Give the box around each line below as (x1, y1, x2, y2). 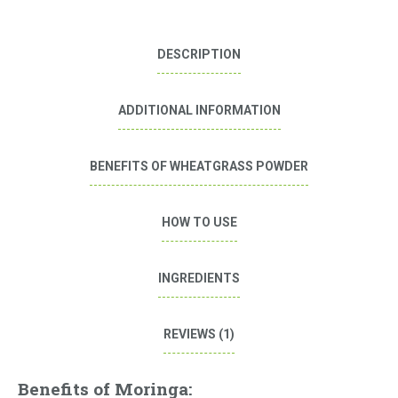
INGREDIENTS (158, 271, 240, 286)
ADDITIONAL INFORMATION (117, 103, 281, 118)
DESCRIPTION (157, 47, 241, 62)
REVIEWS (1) (163, 327, 235, 342)
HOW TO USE (161, 215, 237, 230)
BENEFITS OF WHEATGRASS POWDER (90, 159, 308, 174)
